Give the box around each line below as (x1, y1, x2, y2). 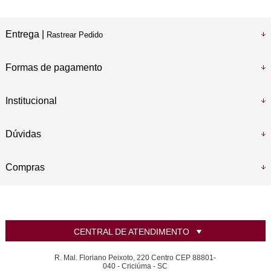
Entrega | (5, 29, 47, 40)
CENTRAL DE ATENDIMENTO (74, 226, 190, 237)
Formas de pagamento (5, 62, 102, 73)
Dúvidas (5, 129, 41, 140)
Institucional (5, 96, 57, 106)
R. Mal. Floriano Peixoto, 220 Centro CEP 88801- (54, 253, 217, 263)
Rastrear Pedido (46, 30, 103, 40)
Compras (5, 162, 45, 173)
